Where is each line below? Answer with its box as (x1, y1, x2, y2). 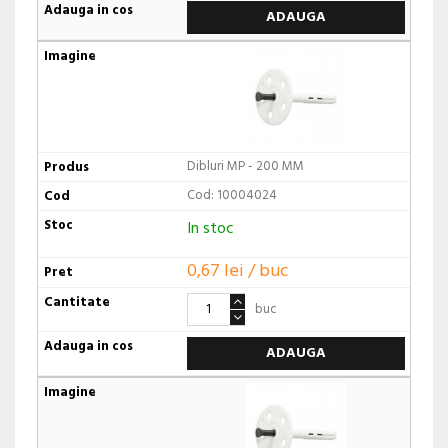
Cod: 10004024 (186, 184, 277, 206)
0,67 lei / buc (186, 257, 289, 287)
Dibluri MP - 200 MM (186, 155, 304, 177)
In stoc (186, 215, 234, 242)
